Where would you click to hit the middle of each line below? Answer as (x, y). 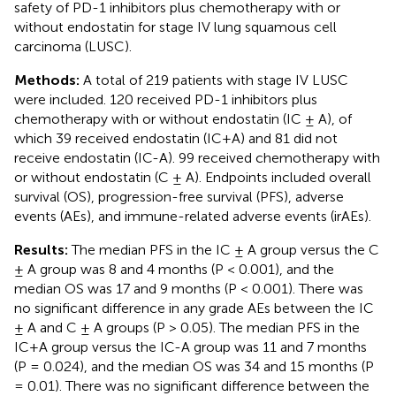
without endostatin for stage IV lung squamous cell (175, 27)
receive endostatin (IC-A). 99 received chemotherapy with (197, 157)
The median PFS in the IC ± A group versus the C (225, 249)
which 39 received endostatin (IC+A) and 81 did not (176, 138)
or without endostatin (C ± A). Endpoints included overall (193, 177)
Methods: (49, 80)
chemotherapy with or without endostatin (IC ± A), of (183, 118)
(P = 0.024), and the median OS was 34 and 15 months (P (194, 366)
